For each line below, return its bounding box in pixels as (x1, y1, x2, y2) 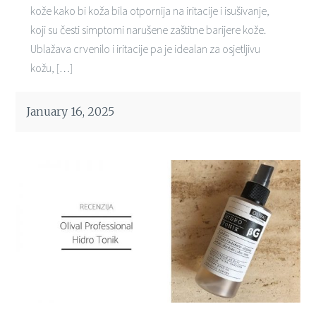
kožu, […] (30, 60, 73, 75)
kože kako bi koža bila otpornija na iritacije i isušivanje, (30, 3, 269, 18)
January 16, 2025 (26, 104, 115, 119)
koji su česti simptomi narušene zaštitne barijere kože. (30, 22, 266, 37)
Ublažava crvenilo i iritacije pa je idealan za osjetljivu (30, 41, 260, 56)
